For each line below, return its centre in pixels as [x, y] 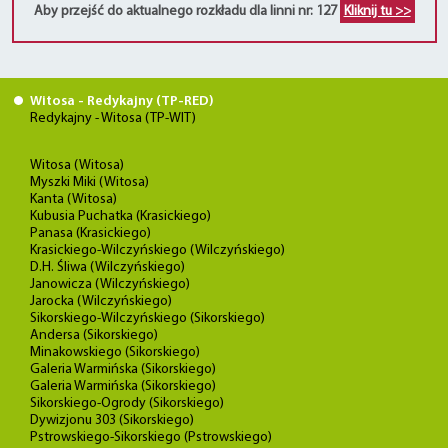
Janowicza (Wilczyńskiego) [110, 284]
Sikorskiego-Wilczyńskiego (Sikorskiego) [147, 318]
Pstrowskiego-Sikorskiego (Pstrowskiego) [151, 437]
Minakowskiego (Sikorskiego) [115, 352]
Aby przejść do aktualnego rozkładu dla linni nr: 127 [186, 11]
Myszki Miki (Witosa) [89, 182]
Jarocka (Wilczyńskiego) [101, 301]
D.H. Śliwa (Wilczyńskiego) [107, 267]
